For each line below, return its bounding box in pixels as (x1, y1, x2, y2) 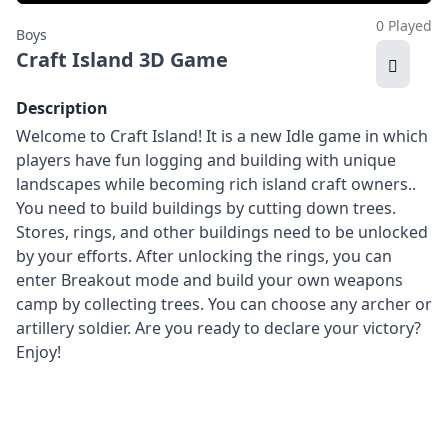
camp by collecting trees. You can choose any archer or (16, 293, 432, 315)
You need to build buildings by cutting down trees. (16, 197, 396, 219)
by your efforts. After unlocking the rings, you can (16, 245, 392, 267)
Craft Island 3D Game (16, 46, 228, 73)
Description (16, 97, 108, 119)
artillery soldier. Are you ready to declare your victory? (16, 317, 421, 339)
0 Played (376, 16, 432, 35)
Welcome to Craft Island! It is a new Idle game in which (16, 125, 428, 147)
